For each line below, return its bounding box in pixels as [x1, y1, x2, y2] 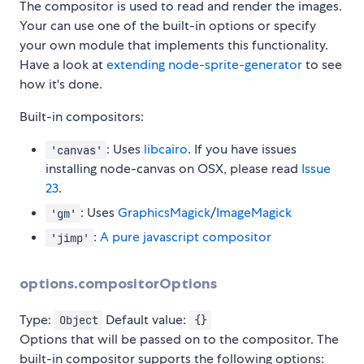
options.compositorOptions [19, 275, 217, 293]
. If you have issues [188, 141, 297, 158]
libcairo [144, 141, 188, 158]
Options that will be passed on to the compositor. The [19, 330, 339, 348]
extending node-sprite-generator [106, 56, 302, 74]
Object [58, 312, 98, 327]
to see [302, 56, 342, 74]
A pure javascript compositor [100, 228, 272, 246]
